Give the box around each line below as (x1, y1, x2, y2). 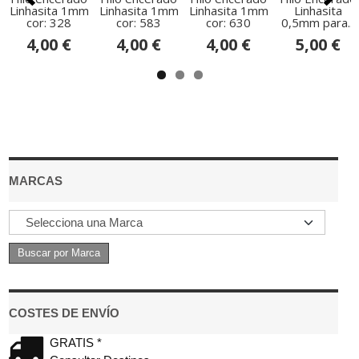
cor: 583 (116, 14, 161, 30)
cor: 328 (26, 14, 71, 30)
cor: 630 (206, 14, 251, 30)
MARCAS (9, 173, 63, 188)
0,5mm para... (281, 14, 355, 30)
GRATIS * (50, 335, 103, 349)
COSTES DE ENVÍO (9, 305, 119, 320)
